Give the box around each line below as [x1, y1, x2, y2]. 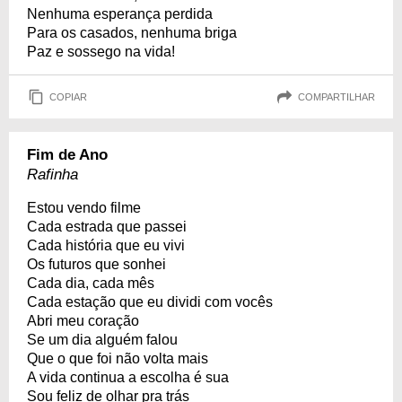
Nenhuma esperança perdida [27, 6, 213, 22]
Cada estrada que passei [27, 219, 187, 234]
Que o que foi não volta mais [27, 351, 208, 366]
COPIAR [49, 91, 87, 102]
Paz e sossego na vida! [27, 44, 175, 59]
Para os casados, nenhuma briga [27, 25, 237, 40]
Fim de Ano [27, 146, 108, 163]
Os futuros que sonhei [27, 257, 166, 272]
